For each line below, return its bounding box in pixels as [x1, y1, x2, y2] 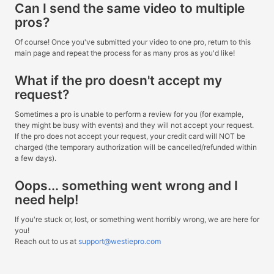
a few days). [15, 153, 56, 163]
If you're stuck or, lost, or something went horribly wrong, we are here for [15, 214, 259, 224]
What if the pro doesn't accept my [15, 72, 222, 88]
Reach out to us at [15, 236, 78, 246]
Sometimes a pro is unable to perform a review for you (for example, [15, 109, 243, 119]
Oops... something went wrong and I [15, 177, 238, 193]
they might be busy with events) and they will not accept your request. [15, 120, 254, 130]
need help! [15, 191, 78, 207]
